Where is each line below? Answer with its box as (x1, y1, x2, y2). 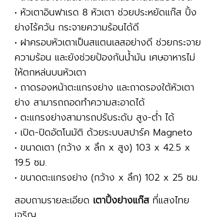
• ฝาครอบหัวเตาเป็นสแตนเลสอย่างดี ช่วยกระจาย (15, 35, 201, 49)
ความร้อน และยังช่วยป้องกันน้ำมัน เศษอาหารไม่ (15, 50, 195, 64)
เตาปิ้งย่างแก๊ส (93, 193, 149, 207)
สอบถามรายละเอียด (15, 193, 93, 207)
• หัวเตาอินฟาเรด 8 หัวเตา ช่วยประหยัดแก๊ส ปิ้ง (15, 5, 197, 19)
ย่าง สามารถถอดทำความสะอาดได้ (15, 95, 145, 109)
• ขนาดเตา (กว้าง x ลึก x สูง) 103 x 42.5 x (15, 140, 190, 155)
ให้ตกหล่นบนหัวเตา (15, 65, 86, 79)
